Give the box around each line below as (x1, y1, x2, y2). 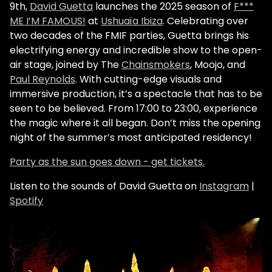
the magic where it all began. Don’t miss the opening (10, 116, 260, 131)
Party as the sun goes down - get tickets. (10, 155, 205, 169)
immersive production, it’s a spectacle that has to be (10, 87, 262, 101)
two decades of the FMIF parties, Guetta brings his (10, 29, 249, 43)
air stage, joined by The (10, 58, 121, 72)
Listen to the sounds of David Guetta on (10, 179, 199, 194)
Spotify (10, 194, 43, 208)
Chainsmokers (121, 58, 190, 72)
